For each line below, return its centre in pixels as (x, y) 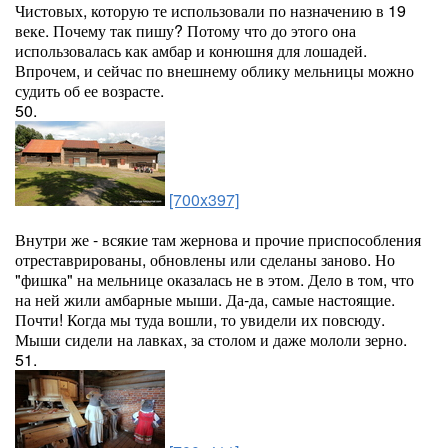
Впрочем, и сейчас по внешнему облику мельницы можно (214, 70)
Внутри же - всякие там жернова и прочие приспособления (218, 239)
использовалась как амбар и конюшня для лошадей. (191, 50)
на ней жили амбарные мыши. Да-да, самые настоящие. (205, 299)
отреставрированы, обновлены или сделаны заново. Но (205, 259)
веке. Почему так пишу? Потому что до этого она (185, 30)
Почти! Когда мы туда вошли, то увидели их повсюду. (200, 319)
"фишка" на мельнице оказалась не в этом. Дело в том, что (214, 279)
